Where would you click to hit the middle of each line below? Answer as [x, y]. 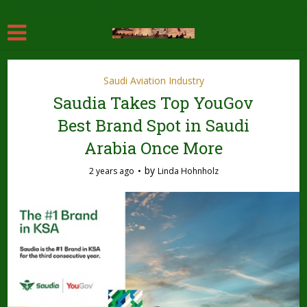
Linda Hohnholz [188, 171]
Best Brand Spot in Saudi [153, 125]
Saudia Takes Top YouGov [153, 103]
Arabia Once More [153, 148]
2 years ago [111, 171]
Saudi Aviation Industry [153, 81]
